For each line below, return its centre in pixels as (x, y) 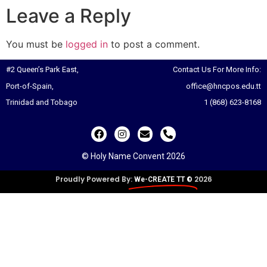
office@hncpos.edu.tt (223, 86)
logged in (87, 44)
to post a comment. (154, 44)
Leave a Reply (69, 15)
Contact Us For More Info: (217, 70)
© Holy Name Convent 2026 (133, 156)
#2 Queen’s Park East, (42, 70)
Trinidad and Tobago (42, 102)
